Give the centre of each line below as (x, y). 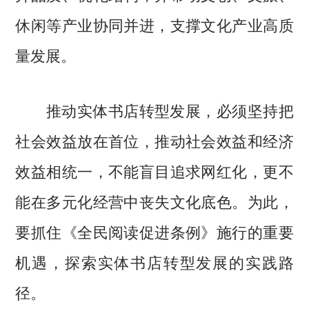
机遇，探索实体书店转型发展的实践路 (154, 261)
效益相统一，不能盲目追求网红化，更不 (154, 170)
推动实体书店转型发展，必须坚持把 (154, 109)
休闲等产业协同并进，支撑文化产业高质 (154, 24)
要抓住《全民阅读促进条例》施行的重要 (154, 231)
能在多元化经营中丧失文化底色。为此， (154, 200)
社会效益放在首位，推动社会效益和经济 (154, 140)
